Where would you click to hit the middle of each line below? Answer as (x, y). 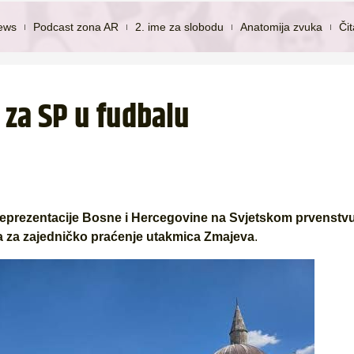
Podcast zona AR (76, 26)
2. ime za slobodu (180, 26)
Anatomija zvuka (282, 26)
